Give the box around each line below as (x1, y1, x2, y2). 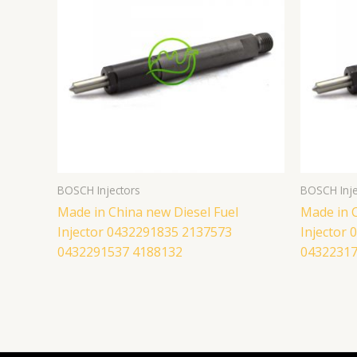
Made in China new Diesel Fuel (57, 202, 238, 221)
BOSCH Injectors (57, 182, 140, 198)
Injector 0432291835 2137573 (57, 222, 232, 241)
